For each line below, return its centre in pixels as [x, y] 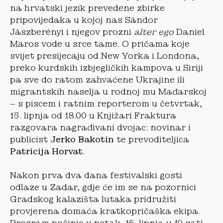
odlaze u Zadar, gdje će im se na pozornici [103, 187]
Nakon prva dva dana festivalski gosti [96, 175]
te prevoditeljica [152, 139]
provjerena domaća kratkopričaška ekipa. [105, 211]
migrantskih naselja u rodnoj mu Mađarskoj [108, 92]
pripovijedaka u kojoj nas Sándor [84, 20]
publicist [30, 139]
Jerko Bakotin [82, 139]
